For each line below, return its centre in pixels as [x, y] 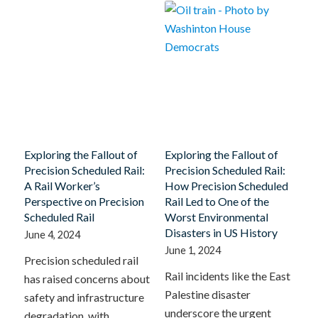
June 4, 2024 [52, 234]
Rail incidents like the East [227, 275]
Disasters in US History [221, 232]
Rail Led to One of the [216, 201]
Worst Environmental [216, 216]
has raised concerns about [87, 278]
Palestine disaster [207, 294]
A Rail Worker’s [62, 185]
